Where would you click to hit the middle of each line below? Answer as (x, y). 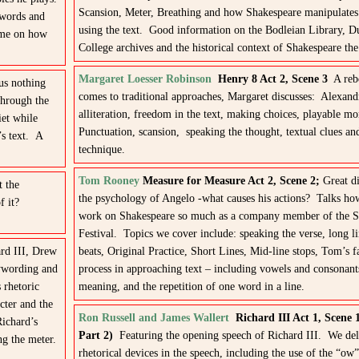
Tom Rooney (109, 181)
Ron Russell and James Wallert (153, 318)
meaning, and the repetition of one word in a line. (191, 286)
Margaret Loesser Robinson (145, 79)
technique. (101, 149)
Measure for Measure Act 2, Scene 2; (229, 181)
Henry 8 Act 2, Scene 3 (272, 79)
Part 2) (99, 335)
